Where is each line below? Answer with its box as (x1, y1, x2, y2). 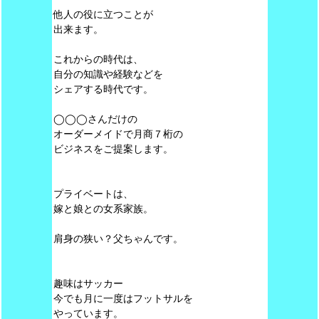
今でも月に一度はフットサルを (53, 293, 193, 304)
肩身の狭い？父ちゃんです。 (53, 233, 183, 244)
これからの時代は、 (53, 53, 143, 65)
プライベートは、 (53, 188, 133, 199)
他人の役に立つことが (53, 9, 153, 20)
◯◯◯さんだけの (53, 113, 137, 125)
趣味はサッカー (53, 278, 123, 289)
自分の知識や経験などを (53, 68, 163, 80)
